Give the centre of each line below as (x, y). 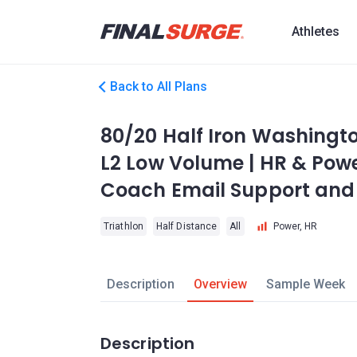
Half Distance (186, 226)
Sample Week (305, 284)
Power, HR (295, 226)
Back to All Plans (159, 86)
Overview (220, 284)
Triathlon (124, 226)
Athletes (316, 31)
